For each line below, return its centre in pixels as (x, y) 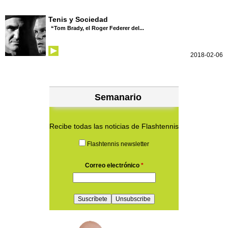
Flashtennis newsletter (118, 144)
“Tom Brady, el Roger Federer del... (97, 28)
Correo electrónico (113, 166)
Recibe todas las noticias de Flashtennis (114, 126)
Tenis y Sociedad (78, 20)
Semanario (118, 97)
